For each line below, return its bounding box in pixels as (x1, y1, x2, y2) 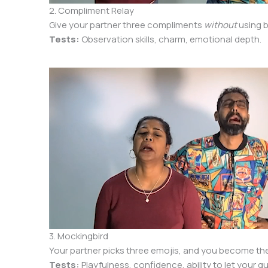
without (204, 19, 237, 32)
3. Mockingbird (49, 230, 109, 243)
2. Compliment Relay (49, 4, 135, 17)
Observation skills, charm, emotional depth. (80, 33, 262, 46)
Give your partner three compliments (49, 19, 205, 32)
